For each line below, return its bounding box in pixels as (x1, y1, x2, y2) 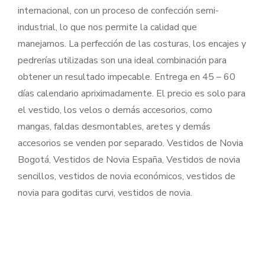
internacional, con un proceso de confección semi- (18, 4, 219, 18)
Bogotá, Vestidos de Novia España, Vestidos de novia (18, 153, 240, 167)
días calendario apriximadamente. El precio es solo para (18, 87, 245, 101)
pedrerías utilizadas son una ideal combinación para (18, 54, 227, 67)
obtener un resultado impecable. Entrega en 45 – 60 (18, 70, 235, 84)
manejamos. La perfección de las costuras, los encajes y (18, 37, 246, 51)
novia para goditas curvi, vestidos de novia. (18, 186, 192, 200)
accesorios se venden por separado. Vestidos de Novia (18, 137, 243, 150)
